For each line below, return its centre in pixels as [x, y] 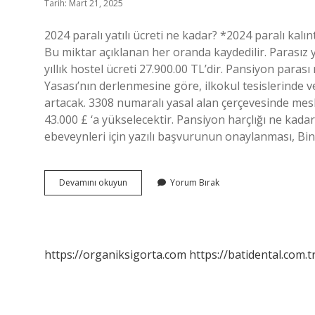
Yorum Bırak [195, 182]
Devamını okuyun [93, 182]
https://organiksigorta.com [115, 255]
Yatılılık [140, 194]
